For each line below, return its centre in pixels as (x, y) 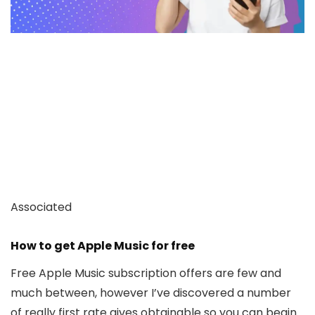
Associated (41, 207)
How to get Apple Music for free (103, 245)
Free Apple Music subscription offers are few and (146, 273)
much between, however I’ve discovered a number (151, 292)
